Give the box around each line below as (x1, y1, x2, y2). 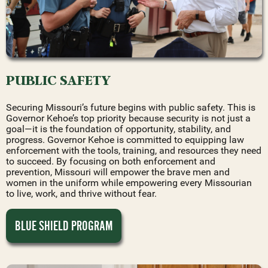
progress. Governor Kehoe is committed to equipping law (6, 133, 244, 145)
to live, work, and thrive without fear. (6, 187, 157, 199)
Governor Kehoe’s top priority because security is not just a (6, 112, 251, 124)
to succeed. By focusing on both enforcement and (6, 155, 215, 167)
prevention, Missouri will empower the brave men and (6, 166, 230, 178)
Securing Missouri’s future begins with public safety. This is (6, 101, 255, 113)
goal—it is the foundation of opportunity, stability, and (6, 123, 231, 135)
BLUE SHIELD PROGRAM (15, 217, 112, 234)
